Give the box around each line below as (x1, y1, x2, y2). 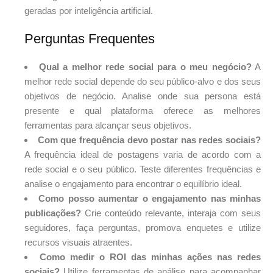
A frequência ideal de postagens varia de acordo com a (24, 149, 261, 160)
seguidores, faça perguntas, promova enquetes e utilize (24, 222, 261, 233)
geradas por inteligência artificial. (24, 5, 153, 16)
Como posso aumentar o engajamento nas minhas (38, 193, 261, 204)
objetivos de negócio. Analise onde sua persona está (24, 91, 261, 102)
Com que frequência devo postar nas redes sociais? (37, 135, 261, 146)
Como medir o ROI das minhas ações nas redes (40, 252, 261, 263)
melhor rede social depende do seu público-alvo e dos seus (24, 76, 261, 87)
